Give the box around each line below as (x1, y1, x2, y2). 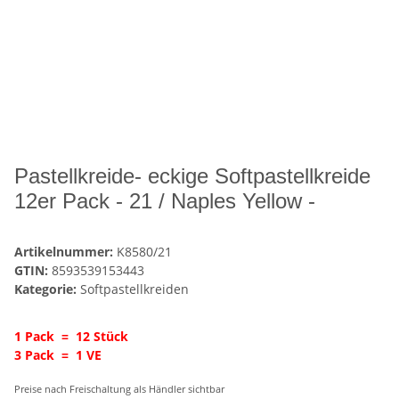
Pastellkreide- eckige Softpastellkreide (14, 163, 370, 188)
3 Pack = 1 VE (14, 346, 102, 363)
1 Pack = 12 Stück (14, 327, 128, 345)
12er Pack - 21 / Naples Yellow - (14, 188, 315, 213)
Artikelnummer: (14, 242, 117, 260)
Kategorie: (14, 280, 80, 297)
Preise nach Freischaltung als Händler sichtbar (14, 382, 224, 395)
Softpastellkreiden (80, 280, 189, 297)
